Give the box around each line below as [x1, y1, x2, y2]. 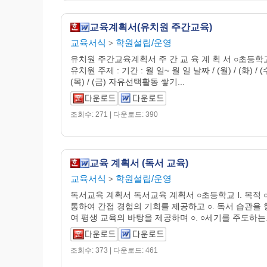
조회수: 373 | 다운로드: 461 [70, 246, 158, 254]
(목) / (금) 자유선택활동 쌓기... [70, 77, 185, 86]
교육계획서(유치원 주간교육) [89, 22, 212, 32]
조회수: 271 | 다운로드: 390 [70, 110, 158, 119]
